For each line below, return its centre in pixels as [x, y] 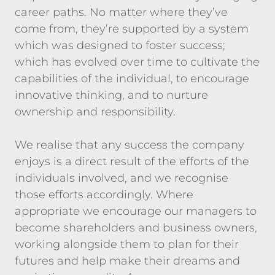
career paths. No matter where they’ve [121, 12]
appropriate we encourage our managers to [136, 211]
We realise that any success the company [130, 145]
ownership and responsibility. [95, 112]
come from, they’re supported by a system [132, 29]
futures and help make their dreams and [127, 261]
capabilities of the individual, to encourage [132, 79]
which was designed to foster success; [120, 45]
